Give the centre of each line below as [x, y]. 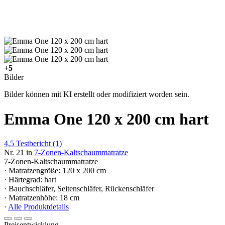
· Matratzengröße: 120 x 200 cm [55, 171]
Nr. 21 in [18, 153]
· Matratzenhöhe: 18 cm [42, 198]
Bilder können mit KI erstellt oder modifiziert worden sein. [97, 94]
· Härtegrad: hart [30, 180]
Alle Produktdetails [38, 207]
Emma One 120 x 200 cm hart [106, 119]
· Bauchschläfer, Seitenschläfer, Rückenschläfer [79, 189]
